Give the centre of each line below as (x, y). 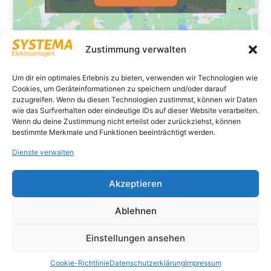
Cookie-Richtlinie (80, 263)
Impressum (203, 263)
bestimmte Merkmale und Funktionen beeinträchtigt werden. (114, 132)
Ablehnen (135, 211)
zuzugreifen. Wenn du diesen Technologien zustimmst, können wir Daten (135, 100)
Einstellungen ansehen (135, 238)
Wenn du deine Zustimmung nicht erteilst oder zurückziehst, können (126, 121)
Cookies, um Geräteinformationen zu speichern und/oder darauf (119, 89)
